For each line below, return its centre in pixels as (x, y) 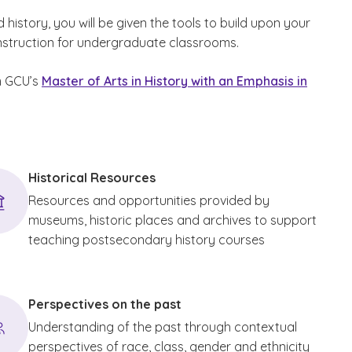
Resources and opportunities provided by (149, 200)
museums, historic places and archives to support (172, 220)
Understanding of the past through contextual (163, 327)
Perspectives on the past (105, 304)
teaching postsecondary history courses (147, 240)
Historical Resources (92, 178)
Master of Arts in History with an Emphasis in (174, 81)
